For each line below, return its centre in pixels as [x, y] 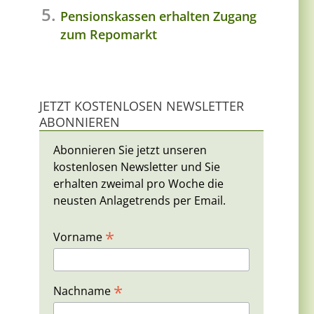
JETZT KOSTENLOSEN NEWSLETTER [142, 105]
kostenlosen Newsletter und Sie [137, 166]
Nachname [83, 291]
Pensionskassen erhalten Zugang [158, 16]
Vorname [79, 237]
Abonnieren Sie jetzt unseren [130, 150]
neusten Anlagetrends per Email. [139, 200]
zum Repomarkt [109, 34]
